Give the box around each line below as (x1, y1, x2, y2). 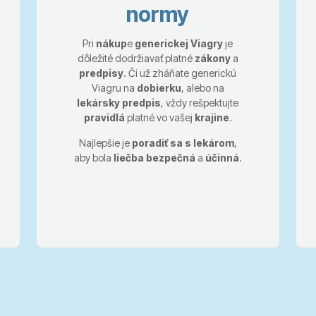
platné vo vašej (124, 111, 195, 123)
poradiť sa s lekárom (131, 136, 234, 149)
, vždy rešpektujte (161, 96, 239, 109)
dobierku (136, 81, 181, 94)
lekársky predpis (77, 96, 162, 109)
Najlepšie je (78, 136, 132, 149)
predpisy (79, 66, 124, 79)
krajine (194, 111, 229, 123)
